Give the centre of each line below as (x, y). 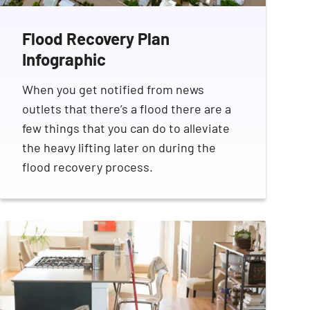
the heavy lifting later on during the (119, 147)
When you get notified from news (113, 89)
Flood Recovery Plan (96, 38)
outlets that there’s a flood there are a (127, 108)
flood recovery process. (88, 166)
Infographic (64, 59)
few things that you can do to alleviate (126, 128)
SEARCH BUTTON (224, 116)
